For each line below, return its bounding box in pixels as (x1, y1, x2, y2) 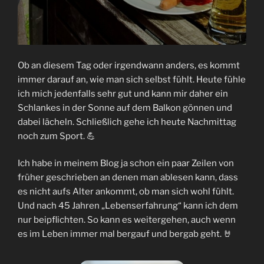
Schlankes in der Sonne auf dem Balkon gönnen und (18, 102, 232, 113)
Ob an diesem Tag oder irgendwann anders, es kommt (18, 60, 240, 71)
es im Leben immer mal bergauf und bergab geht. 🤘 (18, 229, 232, 240)
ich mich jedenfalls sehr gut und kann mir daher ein (18, 88, 228, 99)
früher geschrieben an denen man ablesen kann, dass (18, 172, 238, 183)
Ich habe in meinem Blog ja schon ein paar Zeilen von (18, 158, 234, 169)
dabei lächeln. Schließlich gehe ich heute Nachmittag (18, 116, 236, 127)
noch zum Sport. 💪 (18, 130, 95, 141)
